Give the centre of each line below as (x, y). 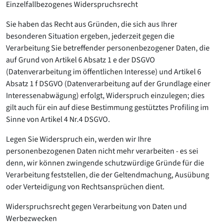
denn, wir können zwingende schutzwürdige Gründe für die (105, 163)
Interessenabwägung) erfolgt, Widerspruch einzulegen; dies (105, 96)
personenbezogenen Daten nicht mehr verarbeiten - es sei (102, 151)
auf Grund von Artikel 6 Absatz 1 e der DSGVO (81, 60)
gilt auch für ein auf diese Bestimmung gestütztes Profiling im (107, 108)
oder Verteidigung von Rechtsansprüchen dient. (85, 187)
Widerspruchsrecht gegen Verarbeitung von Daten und (96, 207)
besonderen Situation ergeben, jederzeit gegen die (90, 36)
